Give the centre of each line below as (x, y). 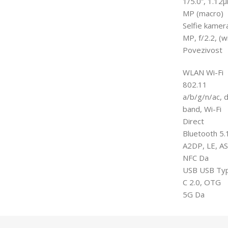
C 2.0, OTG (202, 182)
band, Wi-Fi (202, 109)
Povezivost (202, 50)
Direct (193, 121)
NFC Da (195, 158)
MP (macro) (203, 13)
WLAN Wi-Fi (203, 72)
